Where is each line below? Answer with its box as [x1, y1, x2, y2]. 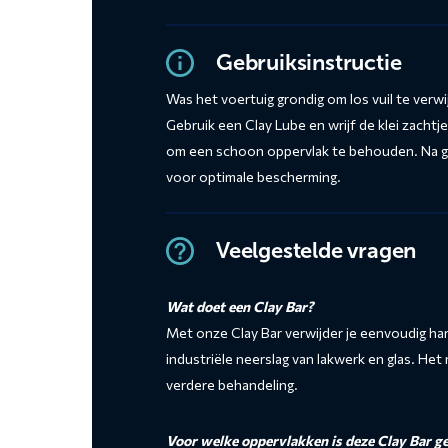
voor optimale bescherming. [166, 168, 341, 186]
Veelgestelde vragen [216, 237, 417, 265]
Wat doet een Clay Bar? [166, 298, 313, 316]
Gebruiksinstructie [216, 49, 402, 77]
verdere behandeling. [166, 376, 298, 394]
